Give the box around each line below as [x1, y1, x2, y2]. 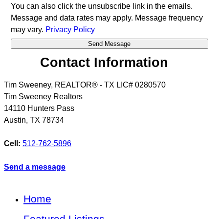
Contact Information [40, 54, 169, 70]
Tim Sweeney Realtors [4, 92, 83, 101]
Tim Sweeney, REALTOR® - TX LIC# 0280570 [4, 81, 166, 89]
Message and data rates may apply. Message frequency [10, 13, 203, 22]
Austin [4, 116, 26, 125]
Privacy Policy [45, 25, 95, 34]
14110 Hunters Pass [4, 104, 74, 113]
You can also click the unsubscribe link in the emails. [10, 1, 193, 10]
